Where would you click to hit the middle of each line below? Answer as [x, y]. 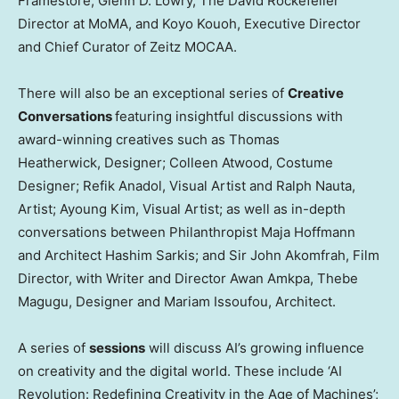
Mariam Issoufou [216, 302]
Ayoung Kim [98, 209]
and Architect [61, 256]
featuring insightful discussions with [229, 117]
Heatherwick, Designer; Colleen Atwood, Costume [175, 163]
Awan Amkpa [270, 279]
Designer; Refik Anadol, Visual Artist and [147, 186]
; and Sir [223, 256]
